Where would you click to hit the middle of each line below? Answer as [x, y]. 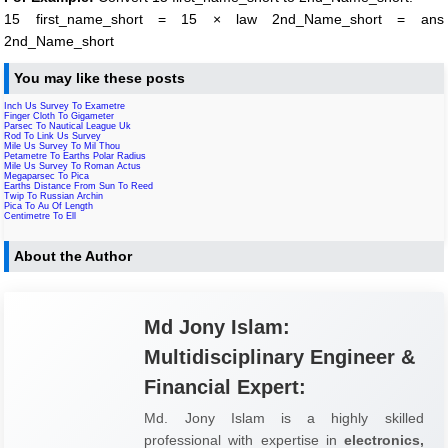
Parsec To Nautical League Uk [68, 125]
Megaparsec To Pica [47, 175]
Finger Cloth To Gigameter [59, 115]
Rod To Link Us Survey [53, 135]
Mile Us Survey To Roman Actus [73, 165]
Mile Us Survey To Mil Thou [62, 145]
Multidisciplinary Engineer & [280, 356]
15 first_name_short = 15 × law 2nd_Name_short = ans [224, 18]
